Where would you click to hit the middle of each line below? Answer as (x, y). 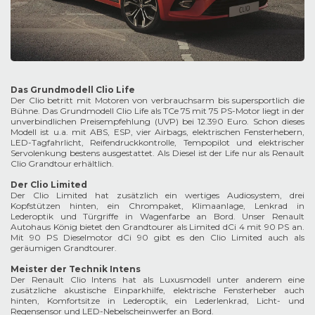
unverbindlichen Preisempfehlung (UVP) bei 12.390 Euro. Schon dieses (157, 121)
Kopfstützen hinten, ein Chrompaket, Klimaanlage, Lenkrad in (157, 205)
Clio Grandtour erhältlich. (62, 163)
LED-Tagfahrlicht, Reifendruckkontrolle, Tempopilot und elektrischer (157, 142)
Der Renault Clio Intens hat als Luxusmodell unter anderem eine (157, 279)
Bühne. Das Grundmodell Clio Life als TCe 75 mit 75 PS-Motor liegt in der (157, 110)
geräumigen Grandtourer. (64, 247)
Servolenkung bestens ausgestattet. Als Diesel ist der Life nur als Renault (157, 153)
